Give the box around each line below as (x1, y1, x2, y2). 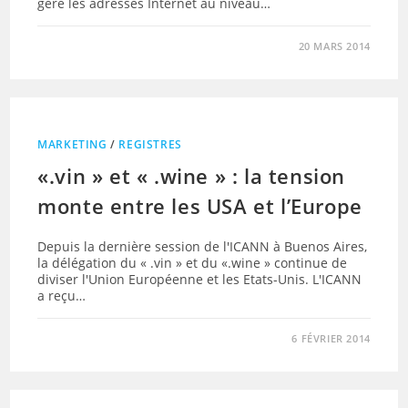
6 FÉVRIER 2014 (291, 331, 371, 345)
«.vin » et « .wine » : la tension (37, 162, 346, 189)
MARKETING (37, 137, 107, 152)
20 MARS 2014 (298, 39, 371, 53)
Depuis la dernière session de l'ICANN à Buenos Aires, (37, 238, 368, 255)
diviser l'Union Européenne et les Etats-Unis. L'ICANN (37, 270, 362, 288)
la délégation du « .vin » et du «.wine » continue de (37, 254, 348, 271)
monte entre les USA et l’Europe (37, 192, 362, 219)
